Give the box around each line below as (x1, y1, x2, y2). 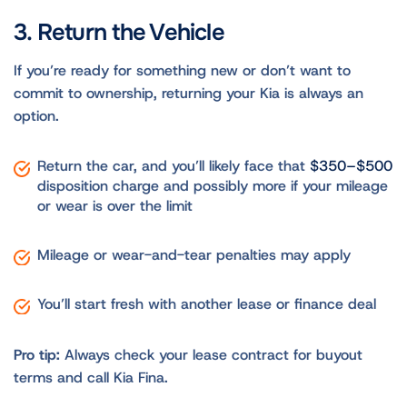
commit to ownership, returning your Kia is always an (14, 83, 363, 103)
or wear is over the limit (36, 195, 197, 215)
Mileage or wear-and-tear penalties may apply (36, 244, 355, 264)
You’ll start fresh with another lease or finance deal (36, 293, 381, 313)
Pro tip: (14, 344, 60, 364)
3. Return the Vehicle (14, 16, 231, 47)
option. (14, 105, 64, 125)
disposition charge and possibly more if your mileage (36, 175, 388, 195)
